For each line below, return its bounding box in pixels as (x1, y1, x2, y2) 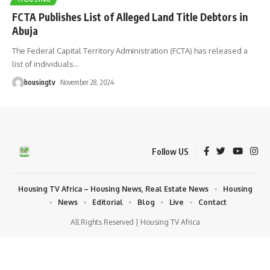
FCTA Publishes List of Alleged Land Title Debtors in (12, 10, 248, 24)
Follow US (152, 146, 189, 157)
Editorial (92, 197, 123, 207)
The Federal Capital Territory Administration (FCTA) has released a (12, 45, 248, 55)
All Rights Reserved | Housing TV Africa (70, 217, 200, 227)
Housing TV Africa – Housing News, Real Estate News (17, 184, 209, 193)
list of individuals (12, 58, 74, 69)
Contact (198, 197, 227, 207)
